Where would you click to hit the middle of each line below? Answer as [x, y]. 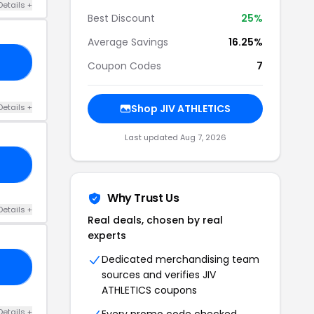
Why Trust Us [143, 198]
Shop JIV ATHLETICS [181, 109]
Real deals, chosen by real [155, 220]
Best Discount [121, 18]
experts [107, 235]
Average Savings [128, 42]
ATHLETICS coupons [149, 290]
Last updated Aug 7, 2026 [175, 137]
